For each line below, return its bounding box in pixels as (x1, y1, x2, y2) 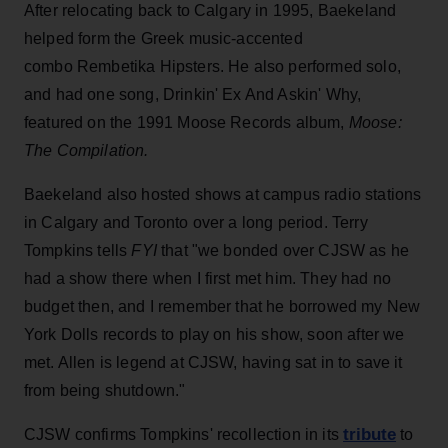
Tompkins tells (24, 241, 132, 259)
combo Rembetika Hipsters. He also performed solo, (24, 57, 401, 75)
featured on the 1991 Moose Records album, (24, 113, 349, 131)
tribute (343, 424, 397, 444)
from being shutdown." (24, 381, 186, 399)
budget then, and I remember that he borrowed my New (24, 297, 421, 315)
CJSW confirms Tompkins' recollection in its (24, 425, 344, 443)
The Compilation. (24, 141, 149, 159)
